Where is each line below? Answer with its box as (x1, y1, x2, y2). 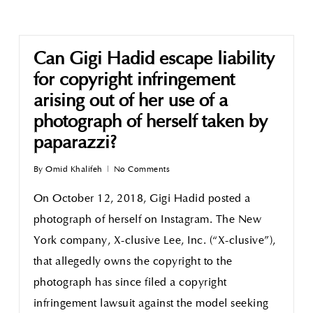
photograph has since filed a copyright (33, 277, 227, 289)
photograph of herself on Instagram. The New (33, 214, 262, 226)
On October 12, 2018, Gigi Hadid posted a (33, 194, 251, 205)
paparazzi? (33, 134, 117, 153)
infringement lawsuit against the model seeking (33, 298, 269, 310)
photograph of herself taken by (33, 113, 268, 132)
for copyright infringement (33, 71, 235, 90)
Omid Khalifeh (45, 166, 103, 174)
